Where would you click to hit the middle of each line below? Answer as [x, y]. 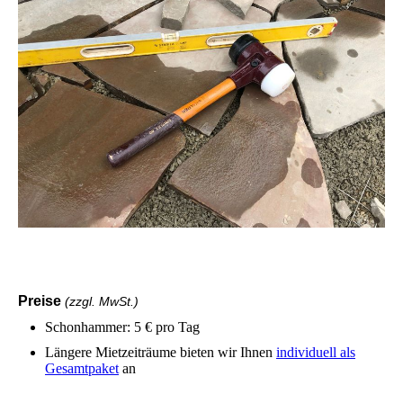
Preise [41, 300]
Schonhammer [86, 327]
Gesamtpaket [82, 368]
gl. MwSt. [108, 301]
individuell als [316, 352]
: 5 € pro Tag [163, 327]
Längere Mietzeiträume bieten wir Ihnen [161, 352]
